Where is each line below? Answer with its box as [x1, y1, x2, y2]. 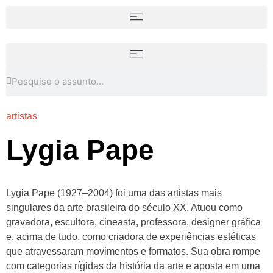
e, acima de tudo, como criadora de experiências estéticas [6, 232, 256, 242]
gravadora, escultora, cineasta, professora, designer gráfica [6, 217, 261, 227]
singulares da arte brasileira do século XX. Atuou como [6, 202, 243, 213]
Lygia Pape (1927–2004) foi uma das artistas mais [6, 188, 222, 198]
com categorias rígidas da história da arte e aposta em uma [6, 261, 260, 271]
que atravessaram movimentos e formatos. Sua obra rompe [6, 246, 260, 257]
